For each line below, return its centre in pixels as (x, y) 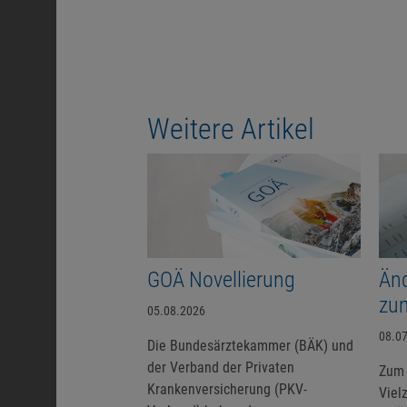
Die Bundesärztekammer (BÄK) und (250, 346)
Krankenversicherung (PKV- (227, 389)
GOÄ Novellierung (221, 280)
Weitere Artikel (231, 129)
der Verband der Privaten (221, 367)
